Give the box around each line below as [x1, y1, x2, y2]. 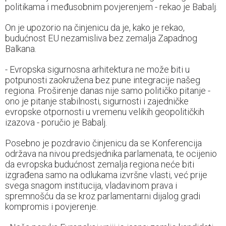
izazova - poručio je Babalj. [5, 117, 107, 128]
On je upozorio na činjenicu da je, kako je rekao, [5, 22, 185, 33]
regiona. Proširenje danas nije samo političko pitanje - [5, 85, 210, 96]
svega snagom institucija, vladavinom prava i [5, 180, 177, 191]
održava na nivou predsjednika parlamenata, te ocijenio [5, 148, 217, 159]
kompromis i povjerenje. [5, 201, 98, 212]
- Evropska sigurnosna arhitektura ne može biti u [5, 64, 190, 75]
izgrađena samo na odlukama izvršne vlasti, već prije [5, 169, 207, 181]
